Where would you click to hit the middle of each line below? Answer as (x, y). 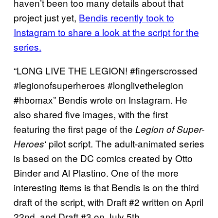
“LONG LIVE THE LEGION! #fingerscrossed (106, 70)
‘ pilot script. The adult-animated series (124, 143)
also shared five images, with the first (91, 114)
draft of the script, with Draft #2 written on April (109, 201)
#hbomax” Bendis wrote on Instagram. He (100, 99)
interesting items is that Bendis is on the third (106, 187)
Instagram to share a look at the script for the (106, 32)
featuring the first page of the (74, 128)
